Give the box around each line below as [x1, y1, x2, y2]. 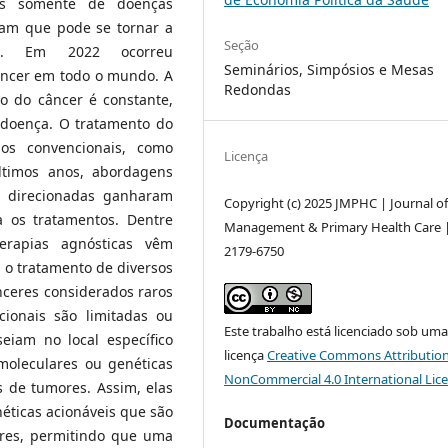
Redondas [224, 79, 292, 99]
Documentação [224, 413, 326, 432]
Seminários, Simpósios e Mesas [224, 59, 435, 79]
